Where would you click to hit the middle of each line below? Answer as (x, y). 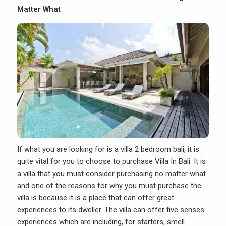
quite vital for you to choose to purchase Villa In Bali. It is (111, 162)
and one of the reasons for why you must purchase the (109, 186)
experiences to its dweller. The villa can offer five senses (111, 210)
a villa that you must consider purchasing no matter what (111, 174)
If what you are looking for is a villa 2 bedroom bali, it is (108, 150)
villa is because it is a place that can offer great (96, 198)
